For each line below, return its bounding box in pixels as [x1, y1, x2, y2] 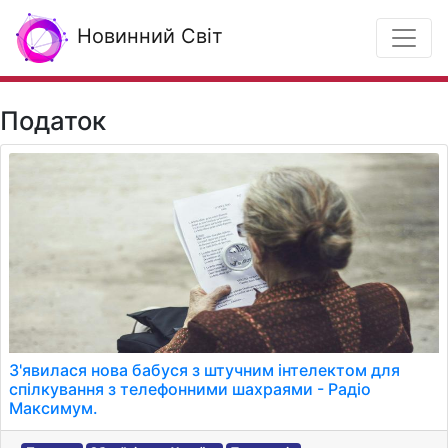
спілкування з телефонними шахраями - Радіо [9, 379, 371, 399]
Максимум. [9, 398, 98, 418]
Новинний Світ [71, 24, 223, 49]
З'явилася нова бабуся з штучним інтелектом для [9, 360, 400, 380]
